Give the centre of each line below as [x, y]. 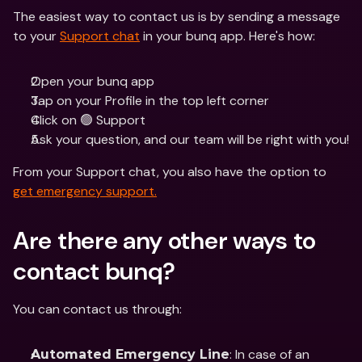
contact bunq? [95, 271]
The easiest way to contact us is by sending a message [177, 17]
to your [36, 36]
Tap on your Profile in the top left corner [150, 101]
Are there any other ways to [164, 240]
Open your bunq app [94, 81]
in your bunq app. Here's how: [227, 36]
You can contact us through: [99, 309]
